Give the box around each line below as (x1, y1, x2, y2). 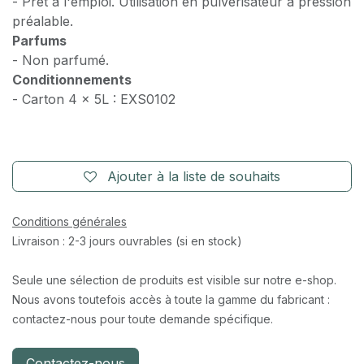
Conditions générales (12, 214, 127, 228)
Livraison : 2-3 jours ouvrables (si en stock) (12, 233, 242, 248)
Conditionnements (12, 71, 132, 88)
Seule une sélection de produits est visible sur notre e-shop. (12, 272, 336, 287)
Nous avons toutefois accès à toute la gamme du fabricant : (12, 292, 330, 306)
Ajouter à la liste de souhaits (107, 167, 280, 184)
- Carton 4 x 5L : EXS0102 (12, 90, 175, 107)
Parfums (12, 32, 67, 49)
